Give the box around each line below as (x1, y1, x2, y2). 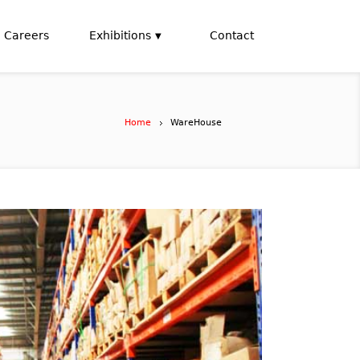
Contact (210, 29, 254, 42)
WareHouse (170, 117, 222, 128)
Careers (4, 29, 49, 42)
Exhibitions (89, 29, 151, 42)
